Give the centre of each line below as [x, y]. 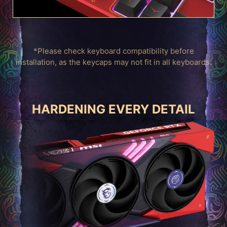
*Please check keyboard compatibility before [113, 51]
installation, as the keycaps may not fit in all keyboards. [113, 62]
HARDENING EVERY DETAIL [113, 109]
